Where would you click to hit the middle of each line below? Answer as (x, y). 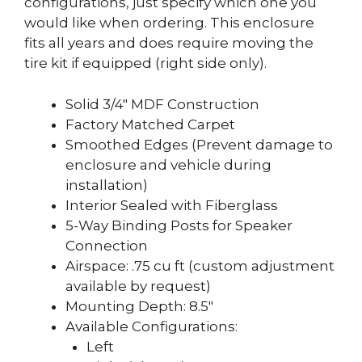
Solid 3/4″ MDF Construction (162, 104)
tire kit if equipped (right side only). (145, 63)
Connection (107, 245)
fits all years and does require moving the (169, 43)
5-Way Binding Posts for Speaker (179, 225)
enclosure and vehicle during (168, 164)
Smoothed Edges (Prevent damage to (199, 144)
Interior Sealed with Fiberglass (172, 205)
